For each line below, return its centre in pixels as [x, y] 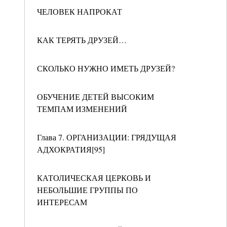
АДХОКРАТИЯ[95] [71, 149]
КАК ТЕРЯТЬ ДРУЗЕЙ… [82, 40]
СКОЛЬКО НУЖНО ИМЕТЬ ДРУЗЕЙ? [106, 68]
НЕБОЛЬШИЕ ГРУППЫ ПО [87, 190]
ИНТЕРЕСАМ [62, 202]
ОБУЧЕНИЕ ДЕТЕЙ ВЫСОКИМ [96, 97]
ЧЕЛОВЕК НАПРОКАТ [80, 11]
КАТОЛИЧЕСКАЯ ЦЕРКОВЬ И [94, 178]
